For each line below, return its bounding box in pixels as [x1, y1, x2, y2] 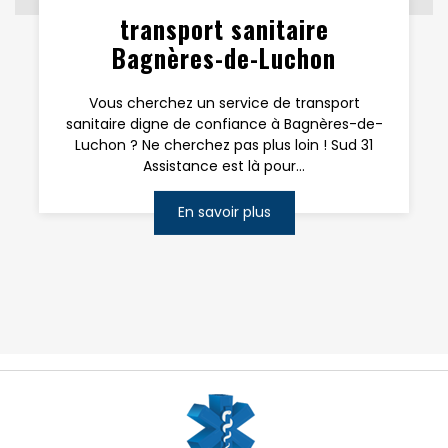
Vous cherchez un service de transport [88, 92, 360, 113]
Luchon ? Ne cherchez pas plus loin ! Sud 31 [75, 134, 373, 155]
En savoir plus [177, 202, 271, 223]
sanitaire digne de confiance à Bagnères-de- [65, 113, 383, 134]
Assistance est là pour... [143, 155, 305, 176]
